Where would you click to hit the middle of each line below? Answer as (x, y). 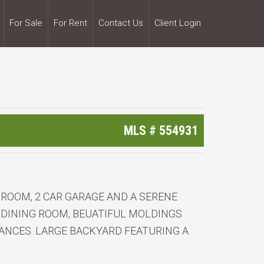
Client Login (178, 23)
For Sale (26, 23)
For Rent (70, 23)
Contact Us (121, 23)
